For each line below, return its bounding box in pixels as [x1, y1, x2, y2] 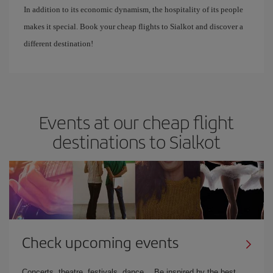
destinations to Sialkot [52, 129, 221, 154]
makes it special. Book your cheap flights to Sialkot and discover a [24, 22, 243, 31]
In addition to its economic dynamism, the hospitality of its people [24, 5, 243, 14]
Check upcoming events [22, 232, 179, 252]
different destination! [24, 39, 93, 48]
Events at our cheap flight [39, 109, 234, 135]
